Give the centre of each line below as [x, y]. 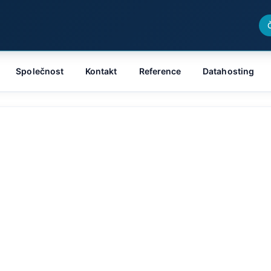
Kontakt [101, 71]
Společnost [40, 71]
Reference [160, 71]
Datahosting [228, 71]
